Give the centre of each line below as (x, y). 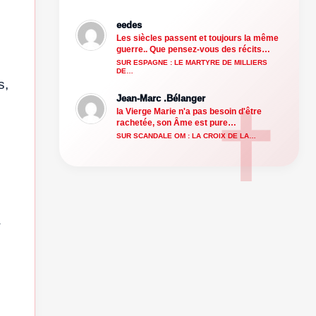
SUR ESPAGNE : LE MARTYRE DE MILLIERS (192, 62)
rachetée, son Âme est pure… (176, 122)
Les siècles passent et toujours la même (197, 38)
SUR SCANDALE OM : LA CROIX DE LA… (186, 135)
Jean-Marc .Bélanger (161, 98)
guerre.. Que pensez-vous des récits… (193, 49)
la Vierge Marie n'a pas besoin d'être (189, 111)
